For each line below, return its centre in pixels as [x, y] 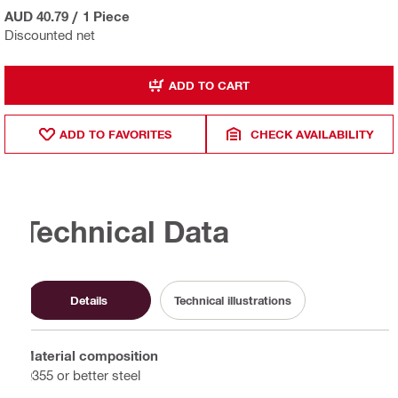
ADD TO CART [209, 85]
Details [89, 300]
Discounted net [50, 35]
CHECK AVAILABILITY [313, 134]
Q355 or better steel [81, 374]
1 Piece [106, 16]
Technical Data [126, 232]
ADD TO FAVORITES [116, 134]
